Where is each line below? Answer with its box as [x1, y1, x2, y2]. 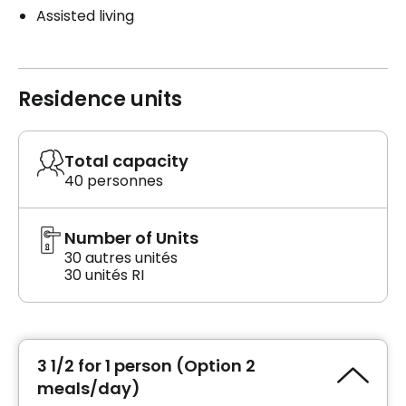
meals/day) [37, 377, 140, 401]
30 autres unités [64, 247, 178, 269]
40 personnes [64, 170, 163, 192]
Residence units [18, 85, 182, 114]
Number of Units [64, 227, 198, 250]
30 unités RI [64, 265, 144, 286]
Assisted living [36, 5, 134, 27]
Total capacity [64, 150, 188, 173]
